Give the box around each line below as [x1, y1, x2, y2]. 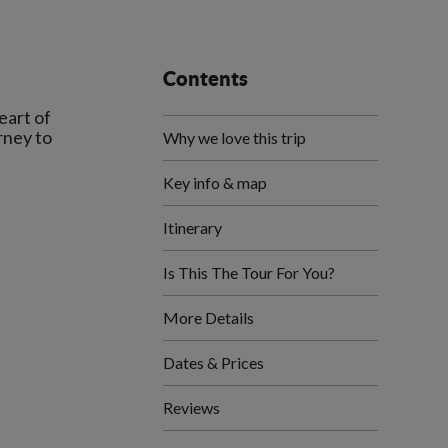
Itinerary [163, 218, 222, 237]
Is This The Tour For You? [163, 263, 335, 282]
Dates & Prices [163, 353, 264, 372]
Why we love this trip [163, 128, 306, 147]
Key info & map [163, 173, 267, 192]
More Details [163, 308, 254, 327]
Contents [163, 67, 248, 90]
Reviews [163, 398, 220, 417]
